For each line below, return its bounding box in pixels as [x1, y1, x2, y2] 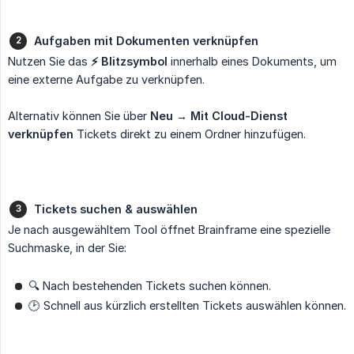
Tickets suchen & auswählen [34, 201, 198, 216]
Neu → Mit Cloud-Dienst [150, 108, 288, 122]
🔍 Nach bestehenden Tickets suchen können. [28, 278, 271, 292]
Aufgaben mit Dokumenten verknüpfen [34, 33, 258, 47]
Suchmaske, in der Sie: [8, 240, 126, 254]
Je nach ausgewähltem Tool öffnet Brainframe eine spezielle [8, 222, 330, 236]
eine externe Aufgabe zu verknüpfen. [8, 72, 205, 86]
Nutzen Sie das [8, 54, 91, 68]
